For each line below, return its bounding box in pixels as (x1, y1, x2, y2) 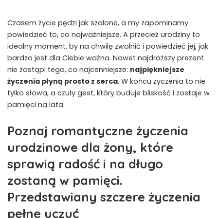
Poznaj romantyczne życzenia (7, 123, 188, 138)
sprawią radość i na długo (7, 156, 163, 171)
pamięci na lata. (7, 100, 65, 109)
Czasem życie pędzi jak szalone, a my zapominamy (7, 18, 188, 28)
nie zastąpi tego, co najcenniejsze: (7, 65, 130, 74)
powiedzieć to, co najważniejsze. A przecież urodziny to (7, 30, 200, 39)
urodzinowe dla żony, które (7, 139, 173, 155)
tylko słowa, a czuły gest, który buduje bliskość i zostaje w (7, 88, 210, 98)
